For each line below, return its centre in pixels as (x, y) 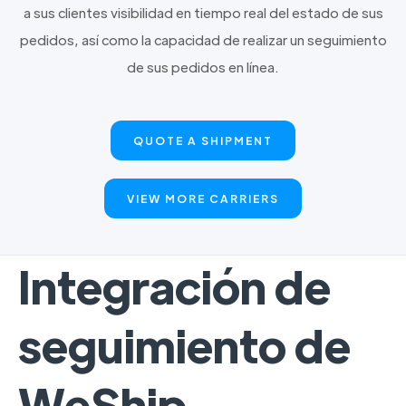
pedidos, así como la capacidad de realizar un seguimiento (203, 39)
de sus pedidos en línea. (203, 67)
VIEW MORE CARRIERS (203, 198)
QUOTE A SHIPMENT (203, 140)
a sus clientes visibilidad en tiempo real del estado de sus (203, 12)
